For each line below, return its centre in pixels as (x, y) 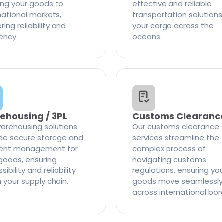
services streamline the (176, 138)
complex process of (169, 148)
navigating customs (169, 159)
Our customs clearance (176, 127)
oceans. (147, 36)
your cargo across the (173, 26)
